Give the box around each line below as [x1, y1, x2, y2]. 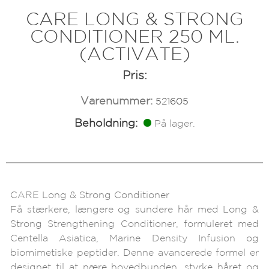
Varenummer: [80, 97, 153, 106]
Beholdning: [74, 119, 138, 128]
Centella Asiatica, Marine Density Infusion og [10, 234, 259, 243]
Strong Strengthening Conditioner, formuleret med [10, 220, 259, 229]
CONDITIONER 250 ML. [29, 29, 240, 46]
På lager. [154, 119, 195, 128]
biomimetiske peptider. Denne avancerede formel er [10, 249, 259, 258]
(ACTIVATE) [79, 47, 190, 63]
